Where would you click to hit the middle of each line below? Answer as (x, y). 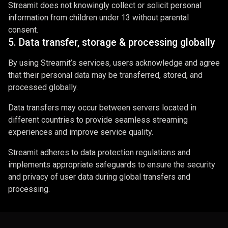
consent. (23, 30)
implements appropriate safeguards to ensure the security (112, 165)
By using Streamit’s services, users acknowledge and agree (114, 63)
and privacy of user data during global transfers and (99, 177)
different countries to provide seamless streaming (98, 120)
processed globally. (43, 87)
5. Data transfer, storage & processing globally (111, 42)
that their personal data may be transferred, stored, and (105, 75)
